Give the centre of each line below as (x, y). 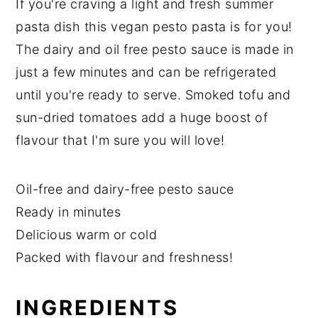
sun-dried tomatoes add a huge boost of (142, 117)
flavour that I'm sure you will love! (120, 140)
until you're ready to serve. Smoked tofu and (153, 94)
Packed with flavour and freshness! (125, 257)
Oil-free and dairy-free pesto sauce (125, 189)
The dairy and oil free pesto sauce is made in (155, 49)
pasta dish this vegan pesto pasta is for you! (154, 26)
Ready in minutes (68, 212)
